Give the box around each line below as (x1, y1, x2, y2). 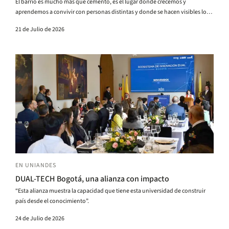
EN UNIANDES (15, 161, 56, 170)
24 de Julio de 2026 (15, 214, 64, 223)
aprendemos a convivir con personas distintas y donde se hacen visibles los (15, 8, 209, 17)
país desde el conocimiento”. (15, 197, 89, 206)
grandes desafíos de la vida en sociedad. (15, 18, 119, 27)
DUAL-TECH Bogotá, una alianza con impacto (15, 173, 170, 185)
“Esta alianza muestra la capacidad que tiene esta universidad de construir (15, 187, 205, 196)
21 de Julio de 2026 (15, 25, 64, 34)
